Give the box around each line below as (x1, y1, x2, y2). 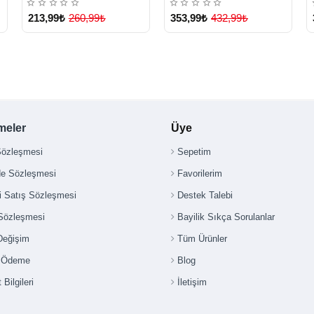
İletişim (177, 277, 207, 288)
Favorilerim (177, 168, 222, 179)
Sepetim (177, 146, 211, 158)
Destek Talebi (177, 190, 233, 201)
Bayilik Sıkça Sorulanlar (177, 212, 275, 223)
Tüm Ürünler (177, 233, 227, 245)
